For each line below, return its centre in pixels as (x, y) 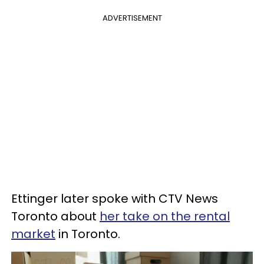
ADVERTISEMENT (132, 18)
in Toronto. (88, 234)
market (33, 234)
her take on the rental (165, 217)
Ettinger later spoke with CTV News (115, 199)
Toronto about (55, 217)
